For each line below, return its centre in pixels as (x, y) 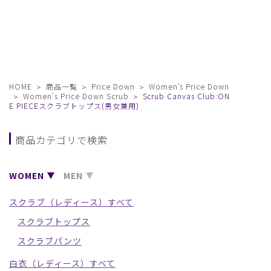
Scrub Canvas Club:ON (186, 96)
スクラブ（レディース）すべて (71, 202)
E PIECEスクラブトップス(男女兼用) (74, 106)
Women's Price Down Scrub (76, 96)
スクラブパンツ (50, 241)
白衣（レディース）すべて (62, 263)
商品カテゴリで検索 (61, 140)
